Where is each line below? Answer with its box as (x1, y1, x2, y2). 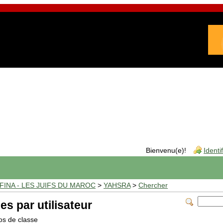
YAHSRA (104, 182, 130, 189)
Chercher (138, 182, 168, 189)
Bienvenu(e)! (146, 147, 186, 154)
